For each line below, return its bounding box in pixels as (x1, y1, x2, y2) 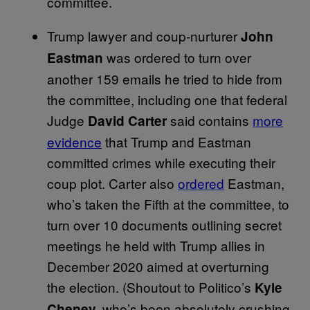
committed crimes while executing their (47, 152, 275, 172)
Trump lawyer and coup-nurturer (47, 26, 241, 45)
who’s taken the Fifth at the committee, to (47, 194, 289, 213)
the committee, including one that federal (47, 89, 287, 109)
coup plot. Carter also (47, 173, 178, 192)
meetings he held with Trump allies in (47, 235, 265, 255)
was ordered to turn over (103, 47, 251, 66)
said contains (170, 110, 253, 129)
